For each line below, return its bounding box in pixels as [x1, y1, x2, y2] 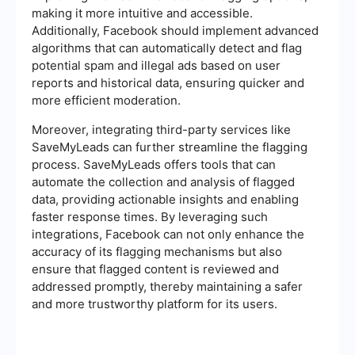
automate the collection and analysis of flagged [32, 174, 295, 189]
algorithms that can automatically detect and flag [32, 40, 302, 55]
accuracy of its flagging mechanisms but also [32, 243, 282, 259]
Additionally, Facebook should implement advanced [32, 22, 319, 38]
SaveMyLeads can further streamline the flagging [32, 139, 307, 155]
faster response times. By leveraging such [32, 208, 268, 224]
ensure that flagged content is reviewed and [32, 261, 279, 277]
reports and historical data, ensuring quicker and [32, 74, 304, 90]
